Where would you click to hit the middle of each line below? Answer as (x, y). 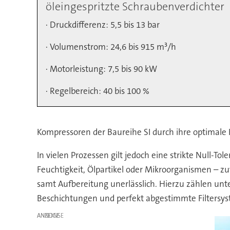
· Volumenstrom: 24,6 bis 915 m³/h (111, 47)
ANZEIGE (48, 216)
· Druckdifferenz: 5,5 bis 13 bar (102, 25)
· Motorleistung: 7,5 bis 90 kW (101, 69)
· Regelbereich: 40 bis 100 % (97, 91)
